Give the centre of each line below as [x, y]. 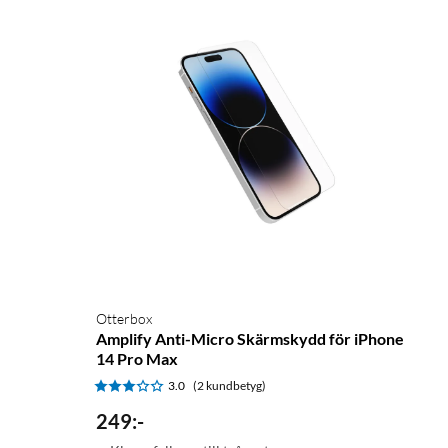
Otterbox [124, 318]
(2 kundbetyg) [229, 385]
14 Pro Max [137, 358]
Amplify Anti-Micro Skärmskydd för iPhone [250, 338]
